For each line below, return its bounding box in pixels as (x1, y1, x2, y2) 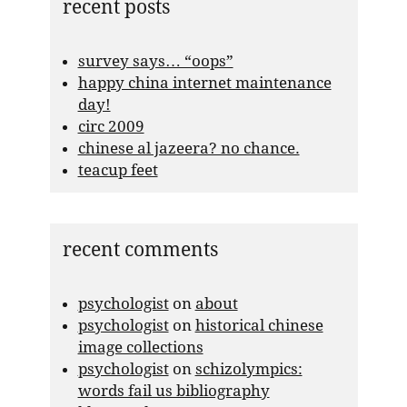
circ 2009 (77, 116, 144, 135)
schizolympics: (194, 359, 303, 378)
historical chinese (194, 315, 323, 334)
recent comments (62, 237, 218, 261)
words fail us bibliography (77, 381, 270, 400)
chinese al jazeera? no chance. (77, 138, 300, 157)
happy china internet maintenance (77, 73, 332, 92)
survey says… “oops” (77, 51, 233, 70)
